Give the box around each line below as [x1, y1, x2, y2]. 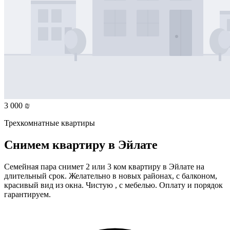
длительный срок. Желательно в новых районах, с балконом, [4, 171, 217, 180]
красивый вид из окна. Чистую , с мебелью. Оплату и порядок [4, 180, 223, 189]
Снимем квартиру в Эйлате [4, 138, 158, 151]
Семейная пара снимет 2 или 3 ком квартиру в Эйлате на [4, 162, 204, 171]
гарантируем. [4, 189, 51, 199]
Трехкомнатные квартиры [4, 118, 95, 127]
